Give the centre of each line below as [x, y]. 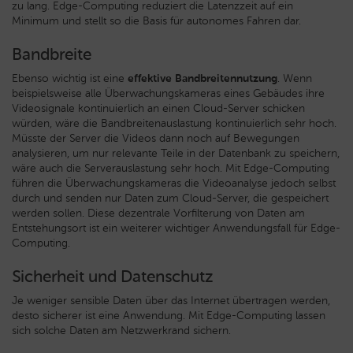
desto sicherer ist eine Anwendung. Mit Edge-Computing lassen [169, 316]
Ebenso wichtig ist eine [70, 78]
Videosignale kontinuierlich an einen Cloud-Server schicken [158, 108]
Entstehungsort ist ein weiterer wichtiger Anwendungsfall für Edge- [176, 228]
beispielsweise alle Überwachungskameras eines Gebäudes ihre [168, 93]
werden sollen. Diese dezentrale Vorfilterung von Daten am [158, 213]
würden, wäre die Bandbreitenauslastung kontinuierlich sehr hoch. [174, 123]
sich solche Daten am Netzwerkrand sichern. [121, 331]
